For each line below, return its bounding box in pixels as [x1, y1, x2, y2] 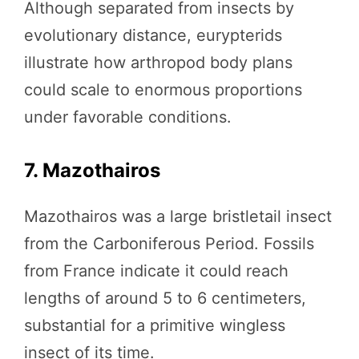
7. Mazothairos [24, 158, 160, 182]
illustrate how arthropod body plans [24, 52, 292, 72]
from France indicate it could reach [24, 260, 288, 280]
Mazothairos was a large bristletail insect [24, 206, 332, 226]
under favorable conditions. [24, 107, 232, 127]
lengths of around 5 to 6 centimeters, [24, 288, 306, 308]
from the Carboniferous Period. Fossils [24, 233, 314, 253]
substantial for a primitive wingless [24, 315, 285, 335]
